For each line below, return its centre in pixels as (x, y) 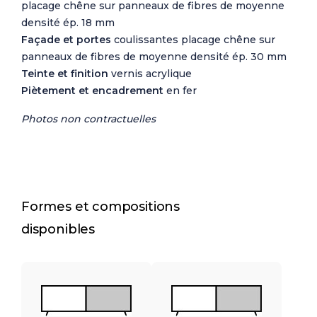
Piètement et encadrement (92, 91)
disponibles (58, 230)
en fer (180, 91)
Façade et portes (66, 40)
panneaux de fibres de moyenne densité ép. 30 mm (154, 57)
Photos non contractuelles (88, 119)
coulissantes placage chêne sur (193, 40)
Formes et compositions (101, 207)
